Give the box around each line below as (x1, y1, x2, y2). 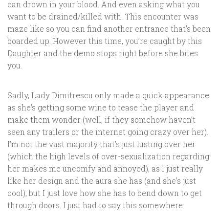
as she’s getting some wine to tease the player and (7, 102, 194, 113)
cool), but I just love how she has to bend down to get (7, 188, 202, 198)
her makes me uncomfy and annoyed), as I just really (7, 163, 203, 174)
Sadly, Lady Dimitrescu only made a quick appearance (7, 90, 209, 101)
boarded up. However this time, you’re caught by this (7, 36, 202, 46)
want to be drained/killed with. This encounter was (7, 11, 198, 22)
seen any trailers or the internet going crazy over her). (7, 127, 208, 137)
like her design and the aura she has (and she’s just (7, 175, 196, 186)
